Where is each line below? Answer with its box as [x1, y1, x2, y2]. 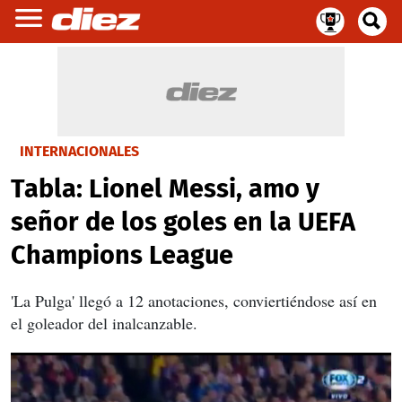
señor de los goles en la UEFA [11, 206, 355, 238]
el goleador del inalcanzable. [11, 312, 197, 334]
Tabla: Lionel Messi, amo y [11, 173, 319, 205]
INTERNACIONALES [20, 143, 139, 160]
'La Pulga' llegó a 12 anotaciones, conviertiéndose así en [11, 290, 377, 311]
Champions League [11, 240, 233, 271]
